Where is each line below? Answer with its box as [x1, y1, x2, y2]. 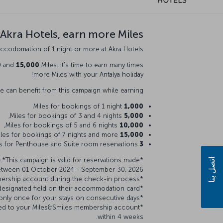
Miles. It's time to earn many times [39, 61, 143, 69]
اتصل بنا [207, 156, 217, 183]
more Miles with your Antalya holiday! [33, 70, 143, 78]
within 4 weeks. [98, 213, 143, 221]
